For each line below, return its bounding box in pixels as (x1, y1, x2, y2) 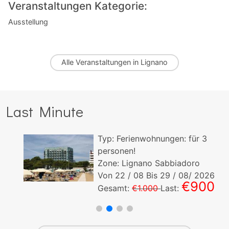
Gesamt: (80, 183, 115, 194)
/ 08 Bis (110, 170, 143, 181)
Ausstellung (8, 17, 48, 27)
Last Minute (6, 102, 83, 122)
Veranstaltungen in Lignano (76, 58, 168, 67)
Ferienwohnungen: (99, 133, 169, 144)
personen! (80, 146, 119, 156)
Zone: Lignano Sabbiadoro (80, 158, 183, 169)
